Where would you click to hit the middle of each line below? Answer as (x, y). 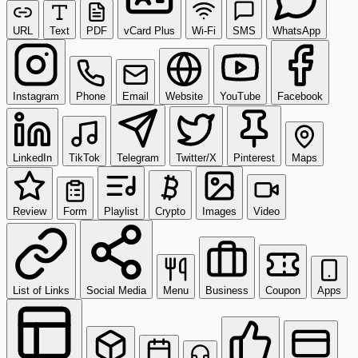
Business (227, 290)
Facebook (300, 96)
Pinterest (254, 157)
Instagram (36, 96)
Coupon (283, 290)
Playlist (121, 211)
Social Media (116, 290)
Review (30, 211)
